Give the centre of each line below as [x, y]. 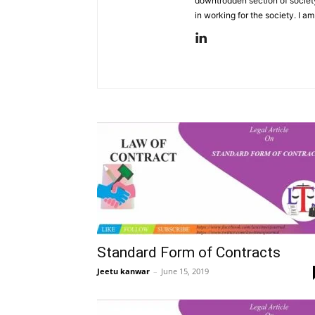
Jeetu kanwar [123, 271]
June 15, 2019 [185, 271]
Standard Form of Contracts [189, 252]
